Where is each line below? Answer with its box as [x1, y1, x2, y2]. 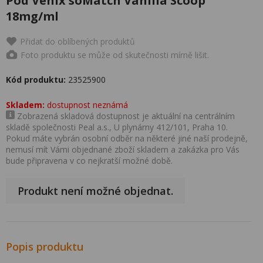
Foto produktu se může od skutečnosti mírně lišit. [21, 49, 209, 60]
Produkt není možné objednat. [18, 184, 173, 198]
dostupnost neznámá [45, 99, 128, 110]
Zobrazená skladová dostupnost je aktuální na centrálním [15, 110, 235, 122]
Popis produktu [6, 240, 83, 254]
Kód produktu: [6, 74, 66, 85]
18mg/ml [6, 8, 59, 24]
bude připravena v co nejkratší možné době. [6, 155, 173, 166]
